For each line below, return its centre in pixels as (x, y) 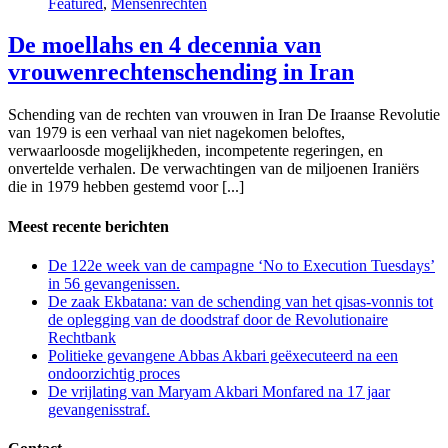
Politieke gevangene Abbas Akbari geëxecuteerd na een (223, 355)
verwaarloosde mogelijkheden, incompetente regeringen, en (195, 151)
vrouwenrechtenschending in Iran (181, 72)
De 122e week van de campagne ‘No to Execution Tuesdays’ (241, 265)
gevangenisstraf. (99, 409)
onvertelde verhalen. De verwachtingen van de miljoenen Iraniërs (213, 169)
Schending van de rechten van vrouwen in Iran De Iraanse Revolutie (224, 115)
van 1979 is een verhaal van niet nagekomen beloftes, (176, 133)
